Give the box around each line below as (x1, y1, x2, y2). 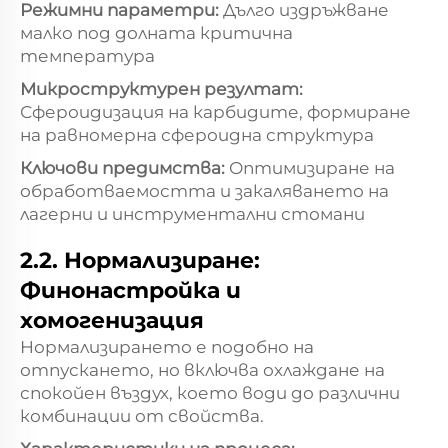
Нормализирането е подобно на (20, 336, 314, 357)
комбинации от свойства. (20, 405, 264, 426)
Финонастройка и (20, 276, 241, 304)
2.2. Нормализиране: (20, 246, 260, 274)
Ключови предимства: (20, 157, 229, 178)
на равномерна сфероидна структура (20, 124, 374, 145)
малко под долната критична (20, 22, 293, 43)
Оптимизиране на (229, 157, 395, 178)
